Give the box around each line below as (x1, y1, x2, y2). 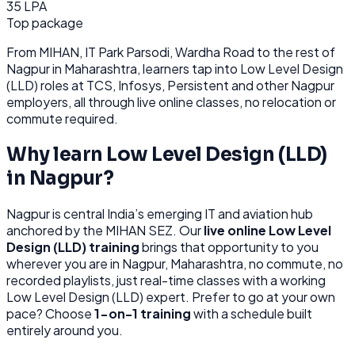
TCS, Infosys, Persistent (86, 76, 229, 94)
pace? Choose (6, 305, 94, 323)
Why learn (6, 142, 107, 166)
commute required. (6, 109, 118, 127)
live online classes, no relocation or (137, 93, 336, 110)
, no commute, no (243, 255, 343, 273)
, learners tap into (137, 59, 240, 77)
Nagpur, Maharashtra (122, 255, 243, 273)
